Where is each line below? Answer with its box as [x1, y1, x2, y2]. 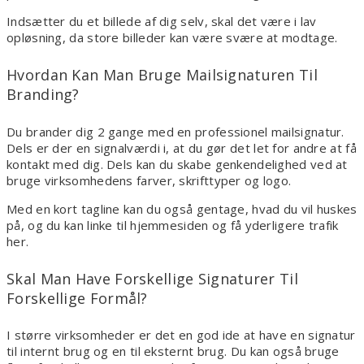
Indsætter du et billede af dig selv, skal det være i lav [6, 12, 317, 29]
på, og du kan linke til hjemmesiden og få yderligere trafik [6, 216, 339, 233]
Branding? [6, 84, 80, 104]
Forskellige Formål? [6, 288, 148, 308]
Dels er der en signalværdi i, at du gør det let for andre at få [6, 139, 357, 156]
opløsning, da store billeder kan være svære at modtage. [6, 28, 338, 45]
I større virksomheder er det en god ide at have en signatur [6, 327, 356, 344]
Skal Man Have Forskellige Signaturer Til [6, 268, 298, 288]
